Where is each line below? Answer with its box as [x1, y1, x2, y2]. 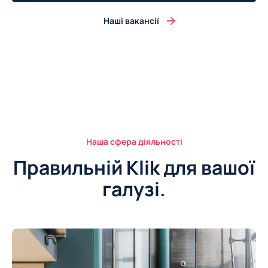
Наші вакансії [103, 14, 159, 26]
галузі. [102, 175, 166, 202]
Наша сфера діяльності [86, 135, 182, 147]
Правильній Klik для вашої [13, 154, 255, 181]
